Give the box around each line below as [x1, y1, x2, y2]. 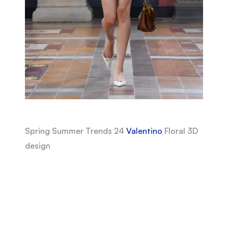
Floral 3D [162, 126, 198, 136]
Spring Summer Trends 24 [24, 126, 126, 136]
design [24, 140, 50, 151]
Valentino [126, 126, 162, 136]
